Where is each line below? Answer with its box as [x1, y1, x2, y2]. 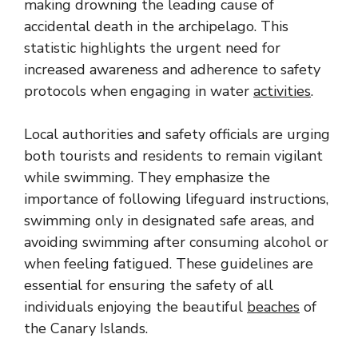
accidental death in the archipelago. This [24, 17, 288, 36]
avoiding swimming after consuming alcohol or [24, 233, 328, 252]
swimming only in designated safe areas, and [24, 211, 315, 230]
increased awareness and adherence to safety [24, 60, 320, 79]
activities [253, 82, 311, 101]
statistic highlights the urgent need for [24, 38, 280, 58]
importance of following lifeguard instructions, [24, 189, 328, 209]
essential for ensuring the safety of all [24, 276, 273, 295]
